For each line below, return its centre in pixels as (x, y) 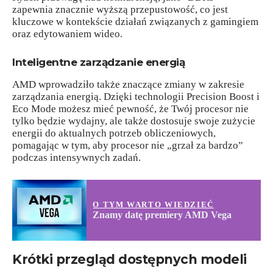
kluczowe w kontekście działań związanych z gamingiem (135, 21)
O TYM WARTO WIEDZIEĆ (153, 204)
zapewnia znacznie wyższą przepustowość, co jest (120, 9)
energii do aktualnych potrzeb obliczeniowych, (114, 133)
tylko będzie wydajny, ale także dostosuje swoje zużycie (134, 121)
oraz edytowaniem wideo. (67, 34)
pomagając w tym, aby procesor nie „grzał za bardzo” (128, 146)
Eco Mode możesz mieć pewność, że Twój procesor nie (130, 109)
